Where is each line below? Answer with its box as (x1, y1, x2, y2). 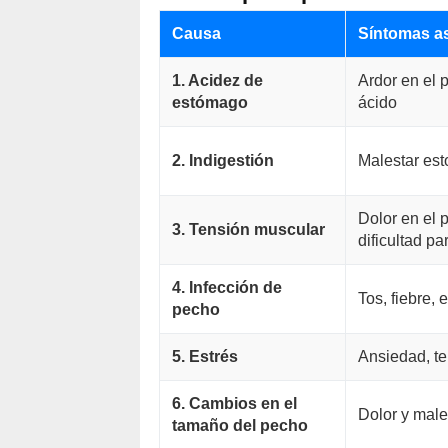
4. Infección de (171, 279, 282, 296)
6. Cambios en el (171, 395, 297, 412)
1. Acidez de (171, 72, 263, 89)
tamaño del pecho (171, 417, 308, 434)
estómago (171, 94, 248, 111)
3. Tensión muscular (171, 221, 325, 238)
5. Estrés (171, 348, 238, 365)
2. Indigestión (171, 152, 274, 169)
